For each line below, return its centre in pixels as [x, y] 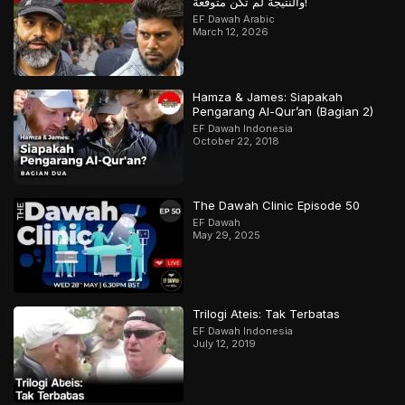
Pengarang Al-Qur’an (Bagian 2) [283, 111]
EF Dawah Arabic [234, 19]
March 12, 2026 [231, 32]
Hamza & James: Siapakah [268, 96]
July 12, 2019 [225, 344]
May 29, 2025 [227, 235]
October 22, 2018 [236, 141]
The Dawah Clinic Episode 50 [277, 205]
